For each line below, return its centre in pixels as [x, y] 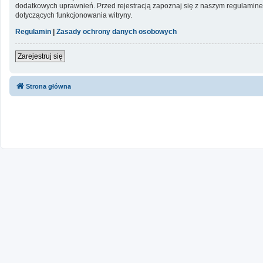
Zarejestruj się [40, 56]
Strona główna [48, 86]
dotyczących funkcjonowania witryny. [74, 15]
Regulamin [33, 31]
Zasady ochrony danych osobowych [117, 31]
